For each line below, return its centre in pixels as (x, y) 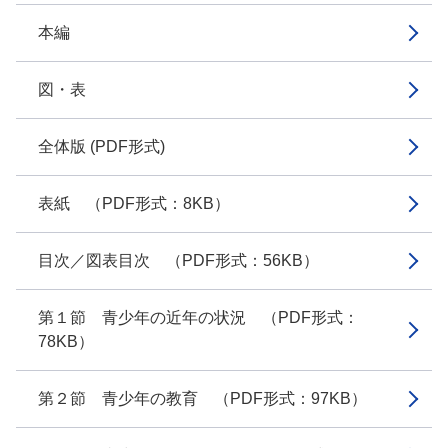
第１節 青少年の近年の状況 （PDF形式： (198, 317)
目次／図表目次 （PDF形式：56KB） (178, 260)
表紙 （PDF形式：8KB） (134, 203)
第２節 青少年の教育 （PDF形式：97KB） (202, 398)
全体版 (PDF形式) (101, 146)
